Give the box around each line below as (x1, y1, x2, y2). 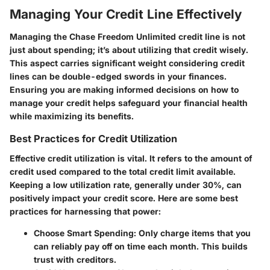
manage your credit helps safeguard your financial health (10, 98, 248, 108)
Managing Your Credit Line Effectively (10, 6, 242, 22)
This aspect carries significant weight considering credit (10, 58, 245, 69)
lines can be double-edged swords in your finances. (10, 71, 227, 82)
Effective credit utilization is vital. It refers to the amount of (10, 152, 252, 163)
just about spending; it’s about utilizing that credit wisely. (10, 45, 248, 55)
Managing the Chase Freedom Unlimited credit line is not (10, 31, 245, 42)
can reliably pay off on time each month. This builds (34, 240, 248, 251)
